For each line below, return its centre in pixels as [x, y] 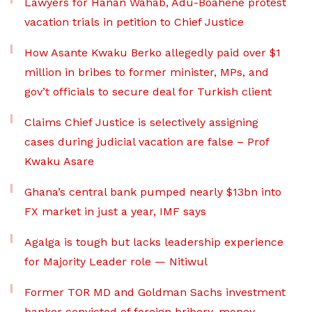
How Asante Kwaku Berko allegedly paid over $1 [153, 53]
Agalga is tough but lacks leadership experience [154, 242]
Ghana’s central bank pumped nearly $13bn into [153, 192]
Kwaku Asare [59, 162]
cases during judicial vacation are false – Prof [147, 142]
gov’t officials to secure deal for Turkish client [148, 92]
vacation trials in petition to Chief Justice [134, 22]
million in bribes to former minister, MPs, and [147, 72]
